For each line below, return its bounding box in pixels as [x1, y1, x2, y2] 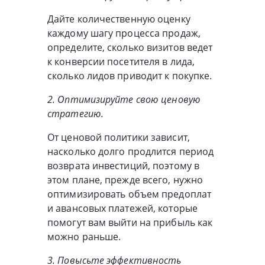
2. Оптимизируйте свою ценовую [47, 92, 201, 106]
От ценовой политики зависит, [47, 130, 190, 144]
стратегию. [47, 106, 104, 120]
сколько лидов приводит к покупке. [47, 69, 212, 82]
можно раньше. [47, 230, 121, 243]
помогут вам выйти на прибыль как [47, 215, 213, 229]
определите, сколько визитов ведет [47, 40, 213, 54]
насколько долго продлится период [47, 144, 214, 158]
